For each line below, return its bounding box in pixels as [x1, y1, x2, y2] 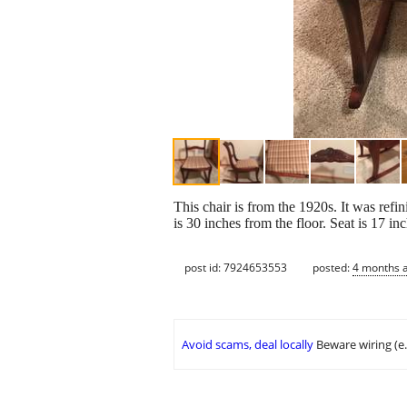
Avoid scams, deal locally [182, 336, 313, 353]
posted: [313, 259, 352, 275]
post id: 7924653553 [184, 259, 287, 275]
